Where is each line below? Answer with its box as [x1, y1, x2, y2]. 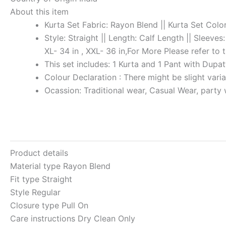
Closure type [10, 200, 62, 210]
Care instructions [10, 213, 78, 223]
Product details [10, 147, 68, 158]
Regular [32, 187, 61, 197]
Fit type [10, 174, 42, 184]
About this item [10, 6, 69, 17]
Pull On [62, 200, 88, 210]
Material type [10, 160, 63, 171]
